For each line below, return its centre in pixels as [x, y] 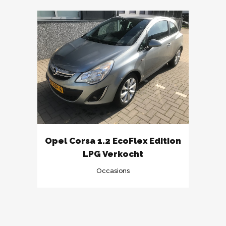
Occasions [113, 171]
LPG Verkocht [113, 154]
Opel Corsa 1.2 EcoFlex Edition [113, 141]
